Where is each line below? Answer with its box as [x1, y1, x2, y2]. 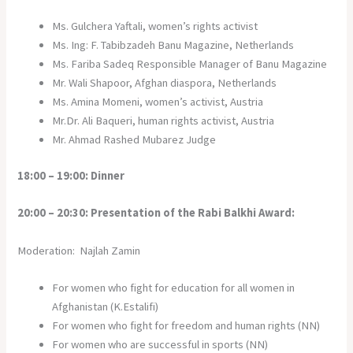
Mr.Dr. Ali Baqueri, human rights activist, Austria [52, 113, 275, 128]
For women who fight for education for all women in [52, 280, 295, 295]
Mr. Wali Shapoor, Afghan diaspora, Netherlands [52, 76, 277, 91]
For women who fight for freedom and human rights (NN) [52, 318, 321, 333]
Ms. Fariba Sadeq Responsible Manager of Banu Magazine [52, 57, 328, 72]
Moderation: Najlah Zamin [17, 243, 141, 258]
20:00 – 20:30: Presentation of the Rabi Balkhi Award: [17, 206, 295, 221]
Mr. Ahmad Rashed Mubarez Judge [52, 132, 217, 147]
